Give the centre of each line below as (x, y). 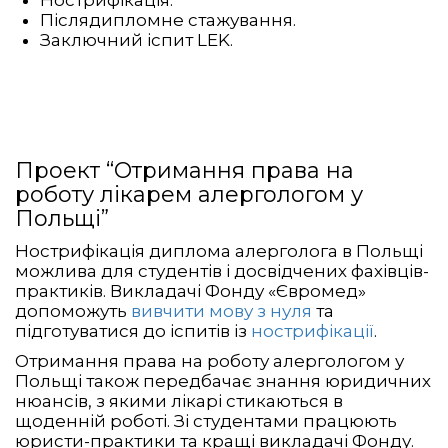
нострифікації (312, 331)
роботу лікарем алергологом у (189, 195)
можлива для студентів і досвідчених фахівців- (222, 271)
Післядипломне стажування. (168, 20)
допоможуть (73, 311)
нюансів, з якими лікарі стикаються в (179, 401)
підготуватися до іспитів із (133, 331)
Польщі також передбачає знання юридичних (223, 381)
